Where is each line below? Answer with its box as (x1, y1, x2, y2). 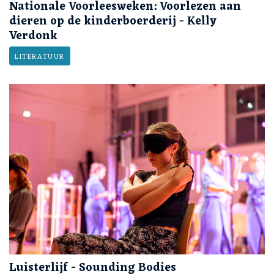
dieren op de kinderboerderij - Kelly (9, 10, 217, 32)
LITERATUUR (15, 50, 65, 63)
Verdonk (9, 25, 57, 46)
